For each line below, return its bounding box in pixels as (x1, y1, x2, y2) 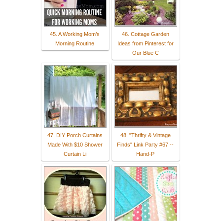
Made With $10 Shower (47, 141, 103, 147)
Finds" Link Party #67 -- (117, 141, 174, 147)
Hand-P (136, 150, 154, 157)
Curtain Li (63, 150, 86, 157)
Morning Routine (55, 40, 94, 46)
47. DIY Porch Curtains (47, 132, 103, 138)
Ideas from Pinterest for (117, 40, 174, 46)
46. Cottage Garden (121, 31, 169, 37)
